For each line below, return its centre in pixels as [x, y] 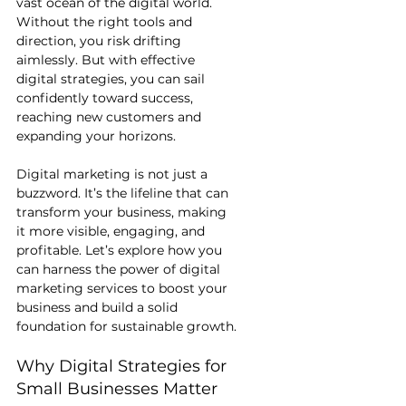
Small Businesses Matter [117, 388]
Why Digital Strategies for [124, 366]
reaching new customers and [111, 116]
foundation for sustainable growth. [126, 326]
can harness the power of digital [120, 269]
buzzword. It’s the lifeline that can [124, 193]
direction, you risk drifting [101, 40]
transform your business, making [123, 212]
